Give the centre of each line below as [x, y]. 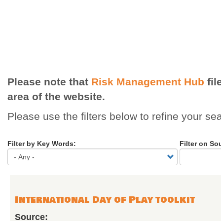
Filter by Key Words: [42, 144]
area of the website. [56, 96]
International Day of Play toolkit [105, 200]
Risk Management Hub [148, 82]
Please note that [49, 82]
